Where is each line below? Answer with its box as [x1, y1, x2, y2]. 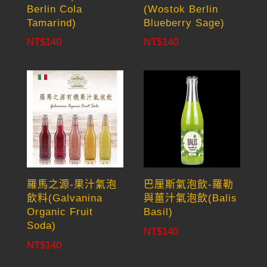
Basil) [144, 206, 173, 218]
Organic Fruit [26, 206, 93, 218]
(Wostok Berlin [144, 3, 219, 15]
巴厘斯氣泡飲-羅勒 [144, 179, 234, 191]
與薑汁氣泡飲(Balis [144, 193, 238, 204]
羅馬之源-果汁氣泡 [26, 179, 117, 191]
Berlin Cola [26, 3, 82, 15]
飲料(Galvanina [26, 193, 103, 204]
